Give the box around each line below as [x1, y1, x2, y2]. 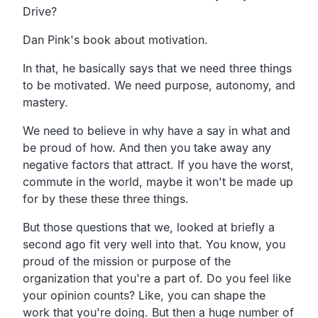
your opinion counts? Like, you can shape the [23, 287, 265, 302]
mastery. [23, 94, 68, 109]
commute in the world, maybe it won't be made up [23, 174, 293, 189]
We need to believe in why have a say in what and [23, 123, 290, 138]
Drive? [23, 4, 57, 18]
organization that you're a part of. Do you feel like [23, 270, 291, 285]
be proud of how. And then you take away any [23, 140, 271, 155]
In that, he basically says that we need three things [23, 60, 292, 75]
